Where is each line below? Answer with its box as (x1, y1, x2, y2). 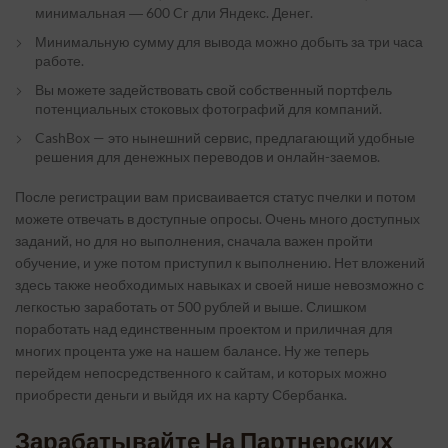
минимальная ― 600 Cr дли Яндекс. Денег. (35, 4, 313, 21)
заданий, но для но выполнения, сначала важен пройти (15, 232, 373, 249)
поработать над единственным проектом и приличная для (15, 320, 393, 337)
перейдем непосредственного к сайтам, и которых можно (15, 364, 387, 381)
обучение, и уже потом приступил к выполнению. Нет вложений (15, 254, 425, 271)
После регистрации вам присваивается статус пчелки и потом (15, 188, 416, 205)
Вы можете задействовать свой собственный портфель (35, 81, 392, 98)
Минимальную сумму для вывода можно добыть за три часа (35, 33, 423, 50)
